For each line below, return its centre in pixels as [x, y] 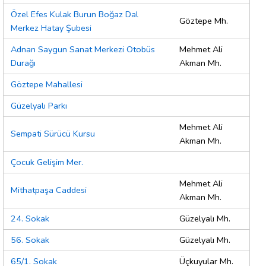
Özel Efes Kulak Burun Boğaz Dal [75, 15]
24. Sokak [30, 219]
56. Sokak [30, 240]
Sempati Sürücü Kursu [53, 134]
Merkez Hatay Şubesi [51, 28]
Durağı [23, 63]
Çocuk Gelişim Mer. [47, 162]
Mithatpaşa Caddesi [49, 190]
